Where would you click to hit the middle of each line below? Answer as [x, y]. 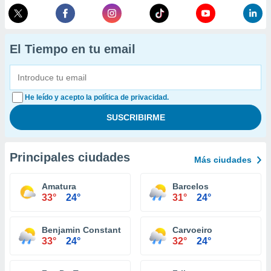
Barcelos [191, 186]
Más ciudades [223, 160]
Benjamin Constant [81, 230]
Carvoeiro [192, 230]
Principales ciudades [70, 157]
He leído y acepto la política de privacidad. [97, 97]
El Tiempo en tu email [73, 49]
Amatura [59, 186]
